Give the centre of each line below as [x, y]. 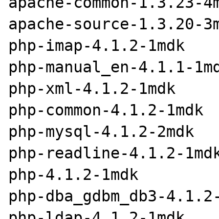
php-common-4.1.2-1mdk [106, 110]
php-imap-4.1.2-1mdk [97, 45]
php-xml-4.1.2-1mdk [92, 88]
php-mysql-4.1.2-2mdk [101, 131]
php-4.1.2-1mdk [74, 174]
